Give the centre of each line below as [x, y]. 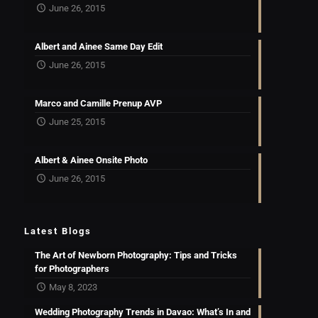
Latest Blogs [57, 231]
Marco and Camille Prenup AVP [98, 103]
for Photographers [72, 269]
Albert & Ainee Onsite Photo [91, 160]
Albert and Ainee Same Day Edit [98, 46]
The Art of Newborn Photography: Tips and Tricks [136, 255]
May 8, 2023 [73, 287]
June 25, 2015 [77, 122]
